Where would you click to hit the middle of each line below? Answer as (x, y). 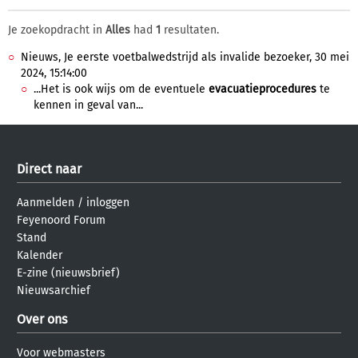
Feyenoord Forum (61, 220)
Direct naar (49, 169)
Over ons (42, 319)
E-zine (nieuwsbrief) (68, 273)
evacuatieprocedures (263, 89)
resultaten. (190, 30)
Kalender (40, 255)
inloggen (108, 203)
